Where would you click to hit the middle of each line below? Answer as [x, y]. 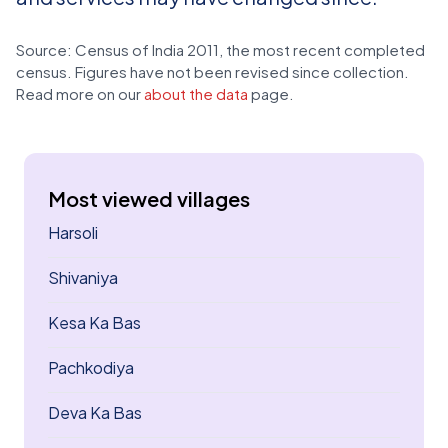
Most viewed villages [149, 198]
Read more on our [80, 93]
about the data [196, 93]
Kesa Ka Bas [94, 322]
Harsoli [73, 232]
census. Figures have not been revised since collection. [212, 71]
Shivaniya [83, 277]
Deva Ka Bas [95, 412]
